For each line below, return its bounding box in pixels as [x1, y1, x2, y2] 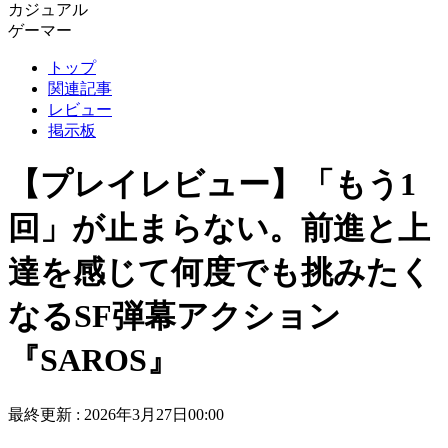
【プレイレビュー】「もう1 [8, 166, 416, 203]
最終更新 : [8, 405, 84, 423]
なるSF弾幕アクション [8, 298, 341, 335]
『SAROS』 [8, 342, 179, 379]
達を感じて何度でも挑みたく [8, 254, 432, 291]
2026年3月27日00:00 [84, 405, 224, 423]
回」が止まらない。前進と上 [8, 210, 430, 247]
